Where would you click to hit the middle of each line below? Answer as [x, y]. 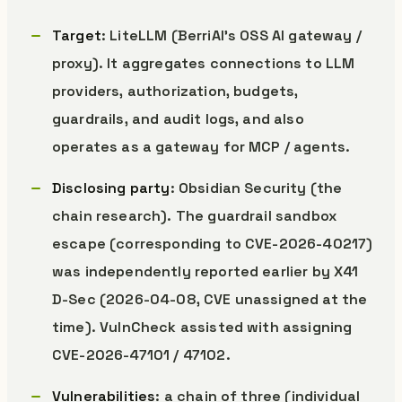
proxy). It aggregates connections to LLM [204, 63]
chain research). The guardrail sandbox [195, 216]
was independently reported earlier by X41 [205, 271]
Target [77, 35]
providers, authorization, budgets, [175, 91]
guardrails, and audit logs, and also [178, 119]
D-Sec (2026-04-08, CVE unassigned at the [210, 299]
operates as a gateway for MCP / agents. [201, 147]
